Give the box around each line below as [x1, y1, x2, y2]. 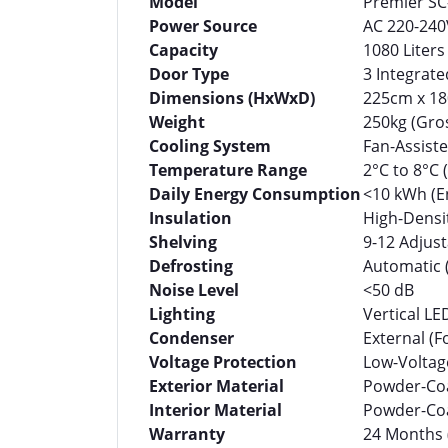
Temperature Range [149, 159, 307, 181]
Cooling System [149, 135, 271, 157]
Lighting [149, 303, 215, 325]
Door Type [149, 63, 229, 85]
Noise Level [149, 279, 239, 301]
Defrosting [149, 255, 233, 277]
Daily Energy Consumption [149, 183, 361, 205]
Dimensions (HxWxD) [149, 87, 315, 109]
